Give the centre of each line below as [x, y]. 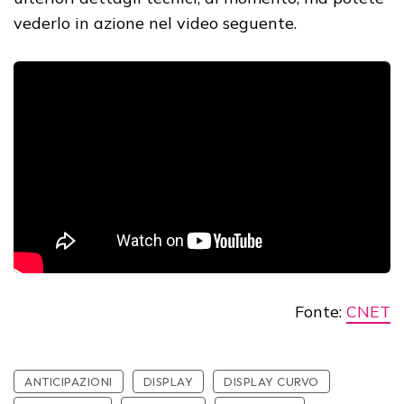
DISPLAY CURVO [271, 381]
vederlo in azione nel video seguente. [155, 23]
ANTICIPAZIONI [69, 381]
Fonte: [321, 311]
